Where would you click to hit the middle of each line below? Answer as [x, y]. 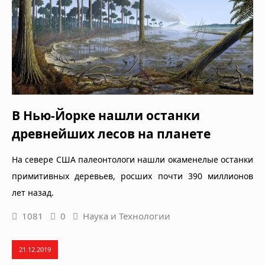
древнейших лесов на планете [111, 133]
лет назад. [33, 192]
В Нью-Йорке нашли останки [106, 115]
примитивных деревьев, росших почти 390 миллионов [132, 176]
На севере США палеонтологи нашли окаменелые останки [132, 159]
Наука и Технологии [127, 216]
